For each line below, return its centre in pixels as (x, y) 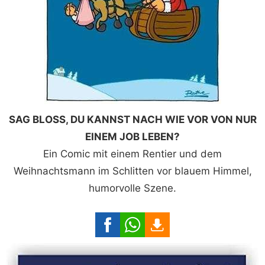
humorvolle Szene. (132, 188)
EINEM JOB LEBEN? (132, 137)
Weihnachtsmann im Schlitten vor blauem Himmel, (132, 171)
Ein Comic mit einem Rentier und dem (132, 154)
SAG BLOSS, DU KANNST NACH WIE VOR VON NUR (132, 120)
